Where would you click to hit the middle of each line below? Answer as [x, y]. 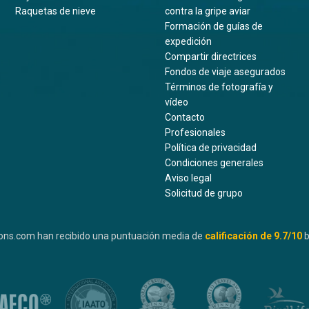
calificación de [238, 236]
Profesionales [195, 133]
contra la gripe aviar [207, 11]
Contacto [185, 118]
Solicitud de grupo [203, 193]
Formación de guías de [213, 27]
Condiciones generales [214, 163]
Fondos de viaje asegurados [225, 72]
